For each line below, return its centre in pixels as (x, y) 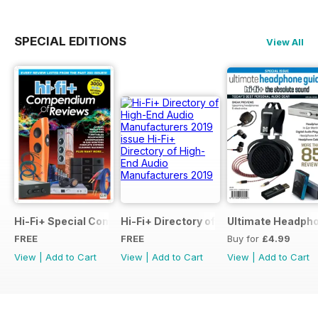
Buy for (245, 238)
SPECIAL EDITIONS (70, 41)
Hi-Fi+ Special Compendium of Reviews (115, 221)
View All (285, 42)
